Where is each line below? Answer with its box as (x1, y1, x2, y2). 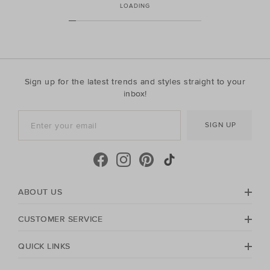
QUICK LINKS (18, 241, 71, 252)
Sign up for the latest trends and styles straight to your (24, 77, 246, 87)
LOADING (120, 2, 150, 10)
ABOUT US (18, 187, 62, 198)
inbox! (123, 89, 147, 99)
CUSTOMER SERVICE (18, 214, 102, 225)
